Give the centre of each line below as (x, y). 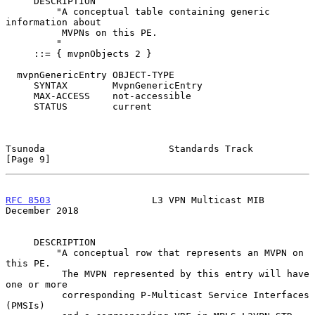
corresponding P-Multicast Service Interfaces (34, 295)
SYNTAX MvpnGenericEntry (20, 85)
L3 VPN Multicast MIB (157, 200)
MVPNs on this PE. (34, 32)
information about (53, 22)
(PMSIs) (25, 305)
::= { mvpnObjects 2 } (20, 53)
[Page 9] (28, 159)
